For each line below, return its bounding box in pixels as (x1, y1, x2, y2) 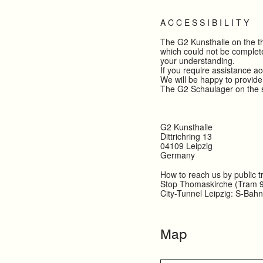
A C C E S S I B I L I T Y (160, 16, 249, 28)
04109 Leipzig (160, 140, 213, 152)
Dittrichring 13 (160, 130, 212, 143)
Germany (160, 149, 195, 161)
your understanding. (160, 54, 235, 66)
